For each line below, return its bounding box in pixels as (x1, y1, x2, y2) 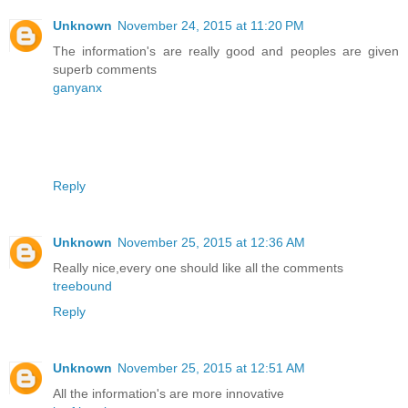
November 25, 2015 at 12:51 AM (117, 361, 305, 376)
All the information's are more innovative (53, 386, 284, 402)
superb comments (53, 62, 157, 77)
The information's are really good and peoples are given (53, 44, 399, 59)
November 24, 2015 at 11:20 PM (117, 18, 304, 34)
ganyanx (53, 80, 102, 96)
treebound (53, 279, 112, 294)
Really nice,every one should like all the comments (53, 260, 343, 276)
